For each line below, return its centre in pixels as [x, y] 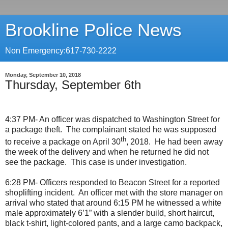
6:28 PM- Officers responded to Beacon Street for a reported [112, 183]
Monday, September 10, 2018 [43, 75]
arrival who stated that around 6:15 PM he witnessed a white [113, 203]
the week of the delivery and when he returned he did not [107, 152]
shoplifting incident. [40, 193]
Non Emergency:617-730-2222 [61, 51]
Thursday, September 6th [73, 85]
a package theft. [34, 129]
